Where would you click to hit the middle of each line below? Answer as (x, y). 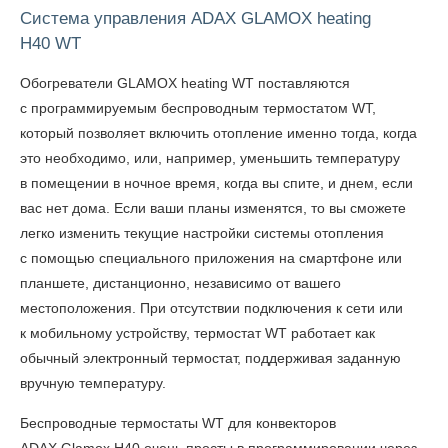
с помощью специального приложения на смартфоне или (211, 258)
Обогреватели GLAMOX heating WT (137, 83)
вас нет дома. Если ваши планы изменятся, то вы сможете (213, 208)
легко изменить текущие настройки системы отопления (202, 233)
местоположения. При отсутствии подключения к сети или (211, 308)
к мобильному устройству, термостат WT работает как (197, 333)
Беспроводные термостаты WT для (138, 423)
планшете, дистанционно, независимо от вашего (180, 283)
